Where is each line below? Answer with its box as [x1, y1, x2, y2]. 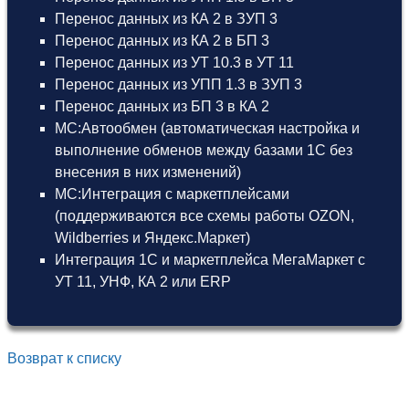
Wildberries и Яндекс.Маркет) [55, 229, 250, 246]
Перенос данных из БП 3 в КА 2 [55, 98, 269, 114]
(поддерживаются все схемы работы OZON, [55, 207, 354, 224]
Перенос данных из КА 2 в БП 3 [55, 32, 269, 48]
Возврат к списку [7, 350, 121, 366]
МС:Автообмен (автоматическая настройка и [55, 120, 360, 136]
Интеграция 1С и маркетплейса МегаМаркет [55, 251, 354, 267]
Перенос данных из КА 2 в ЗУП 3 [55, 10, 278, 26]
